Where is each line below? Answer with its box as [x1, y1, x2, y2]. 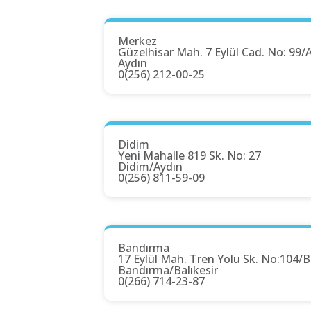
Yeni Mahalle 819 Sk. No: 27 [118, 148, 261, 164]
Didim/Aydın [118, 159, 183, 175]
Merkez [118, 33, 157, 49]
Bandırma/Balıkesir [118, 262, 218, 278]
